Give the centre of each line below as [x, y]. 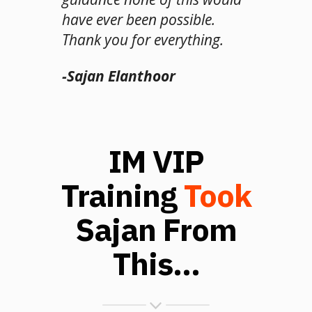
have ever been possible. [139, 19]
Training [122, 195]
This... [156, 264]
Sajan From [156, 229]
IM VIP [156, 161]
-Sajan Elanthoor [119, 76]
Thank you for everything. [143, 39]
